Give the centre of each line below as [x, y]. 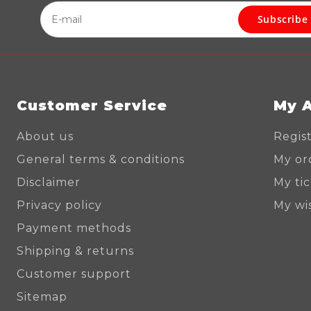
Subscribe [283, 19]
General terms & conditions [101, 159]
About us [45, 136]
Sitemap [42, 297]
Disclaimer [49, 182]
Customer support [74, 274]
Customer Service [92, 106]
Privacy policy [60, 205]
